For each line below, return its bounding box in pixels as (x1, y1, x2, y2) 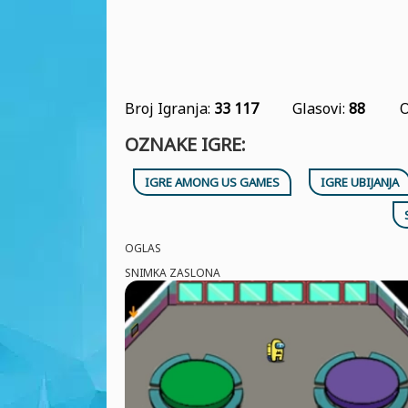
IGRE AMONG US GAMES (145, 174, 280, 190)
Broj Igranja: (125, 98, 214, 118)
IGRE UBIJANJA (320, 174, 399, 190)
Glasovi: (292, 98, 350, 118)
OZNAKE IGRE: (125, 132, 246, 157)
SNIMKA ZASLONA (125, 265, 220, 280)
